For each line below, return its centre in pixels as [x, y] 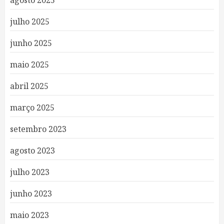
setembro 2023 [38, 129]
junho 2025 [31, 43]
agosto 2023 [32, 150]
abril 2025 [29, 86]
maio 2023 [29, 215]
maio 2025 [29, 64]
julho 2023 [30, 172]
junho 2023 [31, 193]
